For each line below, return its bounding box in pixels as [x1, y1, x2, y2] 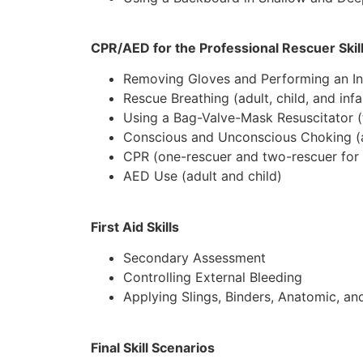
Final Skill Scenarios [91, 339, 215, 356]
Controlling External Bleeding [123, 269, 302, 286]
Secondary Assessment [123, 250, 266, 267]
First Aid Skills [91, 218, 179, 235]
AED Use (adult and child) [123, 168, 282, 185]
